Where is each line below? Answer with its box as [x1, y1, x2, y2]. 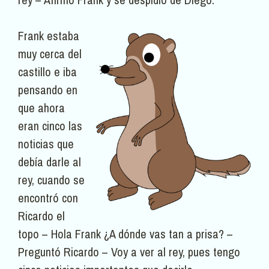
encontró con [18, 190, 78, 207]
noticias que [18, 136, 74, 153]
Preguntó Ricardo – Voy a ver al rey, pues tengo [18, 244, 240, 261]
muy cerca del [18, 46, 82, 62]
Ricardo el [18, 208, 65, 225]
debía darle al [18, 154, 81, 171]
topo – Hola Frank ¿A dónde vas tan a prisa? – [18, 226, 233, 243]
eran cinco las [18, 118, 82, 134]
